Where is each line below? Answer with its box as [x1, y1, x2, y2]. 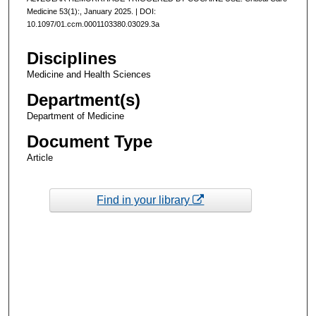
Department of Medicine [26, 111, 124, 122]
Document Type [26, 132, 152, 152]
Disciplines [26, 49, 116, 68]
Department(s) [26, 90, 140, 110]
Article [26, 152, 53, 164]
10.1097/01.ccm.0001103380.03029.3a [26, 19, 159, 28]
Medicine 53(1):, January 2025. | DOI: [26, 6, 156, 16]
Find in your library [97, 193, 193, 206]
